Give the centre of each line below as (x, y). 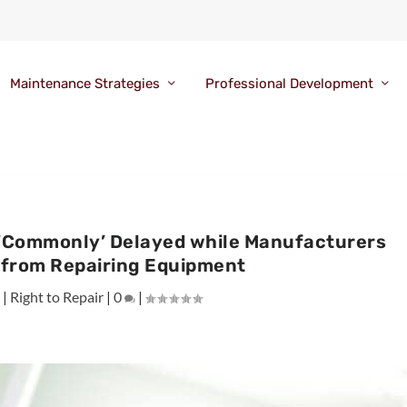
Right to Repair (57, 296)
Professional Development (289, 84)
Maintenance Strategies (84, 84)
